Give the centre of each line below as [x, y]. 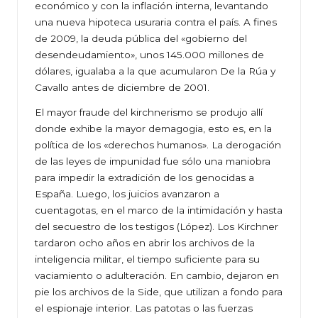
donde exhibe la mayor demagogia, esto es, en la [153, 129]
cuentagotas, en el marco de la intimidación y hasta [159, 210]
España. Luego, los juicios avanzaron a [127, 194]
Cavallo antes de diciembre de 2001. [122, 88]
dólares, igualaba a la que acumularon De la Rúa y [155, 71]
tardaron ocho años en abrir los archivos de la [145, 243]
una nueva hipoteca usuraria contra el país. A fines [156, 22]
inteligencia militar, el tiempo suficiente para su [147, 259]
